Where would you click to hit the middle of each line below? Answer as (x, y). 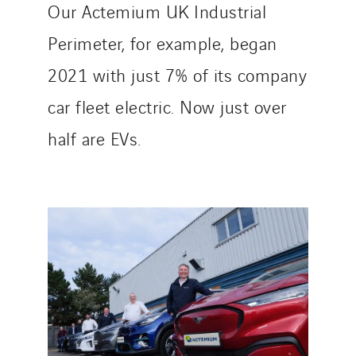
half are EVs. (95, 138)
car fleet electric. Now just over (167, 106)
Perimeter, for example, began (163, 43)
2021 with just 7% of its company (177, 74)
